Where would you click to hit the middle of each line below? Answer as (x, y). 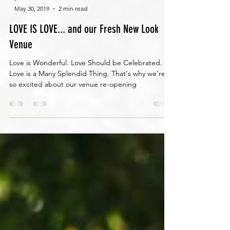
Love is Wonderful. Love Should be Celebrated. (86, 100)
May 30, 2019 (32, 45)
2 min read (73, 45)
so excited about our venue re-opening (73, 121)
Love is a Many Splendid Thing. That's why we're (87, 110)
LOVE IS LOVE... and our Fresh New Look (84, 66)
